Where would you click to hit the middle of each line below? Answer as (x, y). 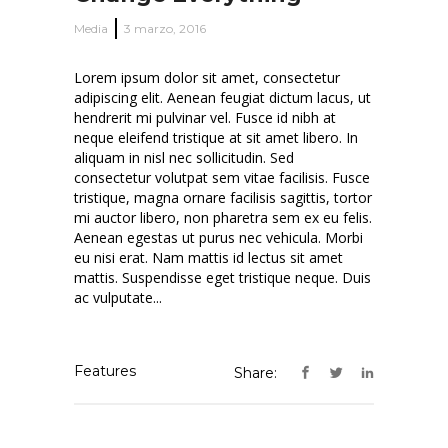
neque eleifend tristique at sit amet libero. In (216, 138)
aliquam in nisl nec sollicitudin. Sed (184, 158)
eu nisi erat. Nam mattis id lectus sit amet (208, 258)
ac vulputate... (118, 298)
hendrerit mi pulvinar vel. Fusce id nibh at (205, 118)
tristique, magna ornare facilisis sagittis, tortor (223, 198)
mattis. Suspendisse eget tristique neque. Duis (222, 278)
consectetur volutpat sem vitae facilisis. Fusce (222, 178)
